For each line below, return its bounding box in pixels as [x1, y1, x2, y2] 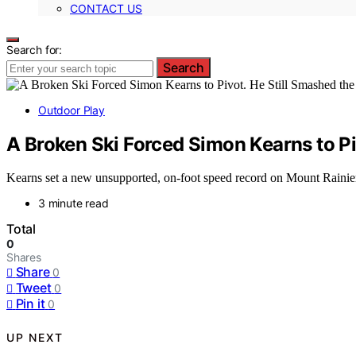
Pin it [15, 296, 45, 312]
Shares [6, 250, 41, 265]
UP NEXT [6, 330, 64, 344]
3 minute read [38, 196, 109, 211]
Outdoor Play [38, 103, 105, 117]
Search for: [6, 42, 63, 56]
